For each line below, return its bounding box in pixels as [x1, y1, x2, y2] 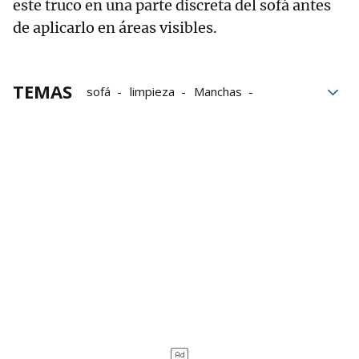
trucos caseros [87, 105, 169, 122]
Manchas [194, 83, 242, 99]
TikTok [188, 105, 225, 122]
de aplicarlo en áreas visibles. [13, 18, 217, 37]
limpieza [130, 83, 175, 99]
